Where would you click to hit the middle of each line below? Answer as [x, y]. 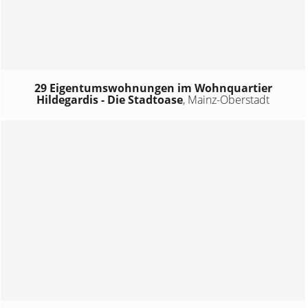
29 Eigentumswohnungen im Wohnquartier [153, 88]
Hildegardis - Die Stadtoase [110, 100]
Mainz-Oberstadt [229, 100]
